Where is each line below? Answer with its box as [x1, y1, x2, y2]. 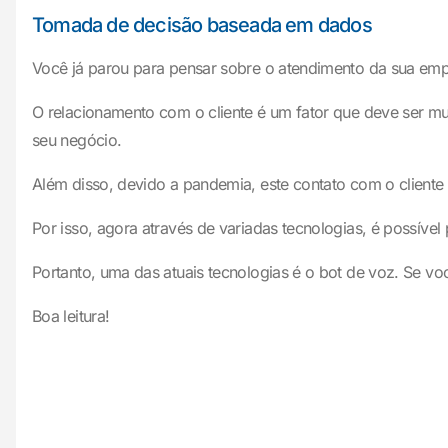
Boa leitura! [32, 306, 110, 326]
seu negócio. [32, 130, 122, 150]
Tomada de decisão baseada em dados [32, 13, 372, 37]
